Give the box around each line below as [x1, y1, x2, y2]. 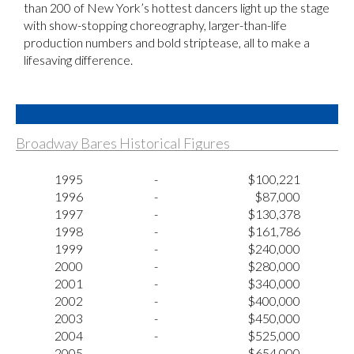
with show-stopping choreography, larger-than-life [24, 17, 287, 32]
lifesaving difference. [24, 51, 133, 67]
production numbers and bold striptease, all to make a [24, 34, 310, 50]
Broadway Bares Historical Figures [16, 134, 230, 152]
